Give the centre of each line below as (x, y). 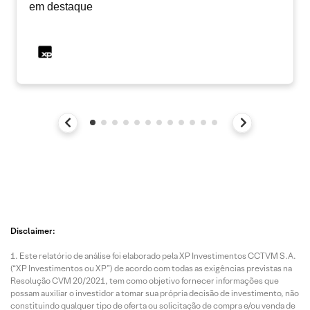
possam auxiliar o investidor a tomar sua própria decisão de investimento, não (155, 293)
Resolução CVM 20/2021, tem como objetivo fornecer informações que (145, 280)
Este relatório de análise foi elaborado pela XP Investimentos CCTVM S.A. (158, 255)
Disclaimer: (33, 230)
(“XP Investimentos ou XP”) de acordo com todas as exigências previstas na (151, 268)
